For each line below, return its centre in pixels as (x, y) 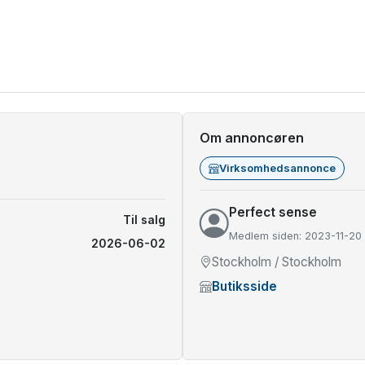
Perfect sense (273, 212)
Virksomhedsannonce (277, 168)
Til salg (144, 220)
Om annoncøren (252, 138)
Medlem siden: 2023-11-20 (295, 236)
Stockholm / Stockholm (277, 262)
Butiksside (244, 286)
